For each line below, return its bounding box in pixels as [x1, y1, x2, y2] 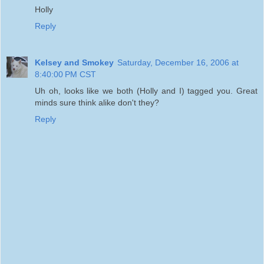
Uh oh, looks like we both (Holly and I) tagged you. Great [35, 85, 258, 95]
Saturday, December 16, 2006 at [117, 57, 239, 67]
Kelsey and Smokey [35, 57, 114, 67]
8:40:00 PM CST [35, 69, 96, 79]
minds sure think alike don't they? [35, 97, 159, 107]
